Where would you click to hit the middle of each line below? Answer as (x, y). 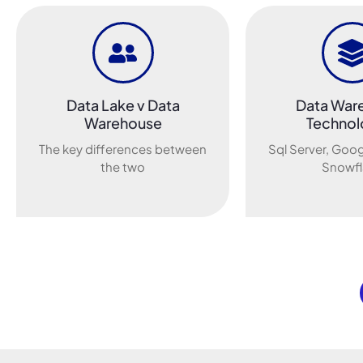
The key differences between (123, 149)
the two (123, 167)
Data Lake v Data (123, 105)
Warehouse (123, 123)
